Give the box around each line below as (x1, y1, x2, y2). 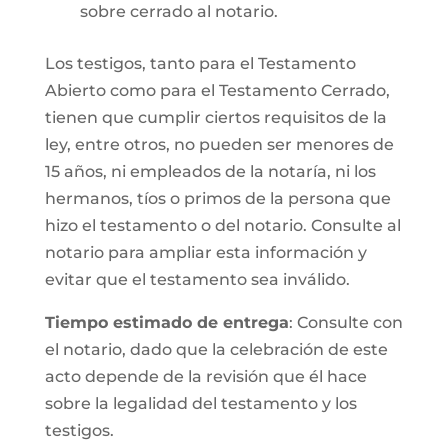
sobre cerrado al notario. (79, 2, 278, 21)
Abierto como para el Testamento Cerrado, (44, 81, 390, 100)
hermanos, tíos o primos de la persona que (44, 189, 391, 208)
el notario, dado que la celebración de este (44, 340, 388, 359)
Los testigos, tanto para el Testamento (44, 54, 356, 73)
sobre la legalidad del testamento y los (44, 394, 357, 413)
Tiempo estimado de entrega (44, 313, 289, 332)
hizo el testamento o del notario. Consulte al (44, 216, 401, 235)
